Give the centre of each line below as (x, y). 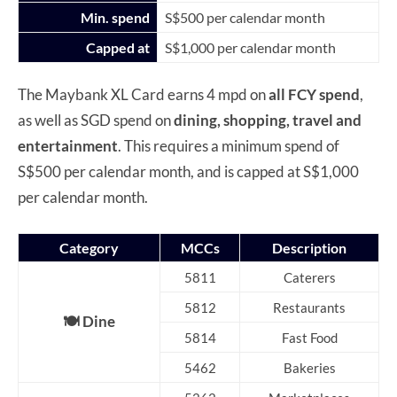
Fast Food (309, 338)
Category (89, 247)
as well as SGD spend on (96, 120)
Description (309, 247)
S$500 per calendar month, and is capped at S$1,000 (188, 171)
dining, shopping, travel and (268, 120)
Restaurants (309, 307)
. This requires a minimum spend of (229, 145)
